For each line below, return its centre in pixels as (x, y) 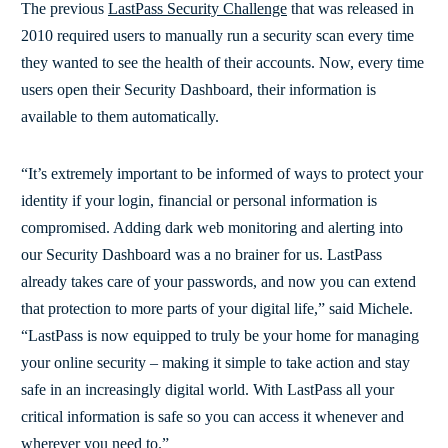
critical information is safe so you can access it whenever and (212, 416)
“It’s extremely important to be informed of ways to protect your (222, 173)
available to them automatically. (120, 116)
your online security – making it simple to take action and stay (215, 362)
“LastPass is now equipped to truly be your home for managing (220, 335)
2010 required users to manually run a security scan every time (217, 35)
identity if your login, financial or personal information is (199, 200)
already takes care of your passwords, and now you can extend (218, 281)
